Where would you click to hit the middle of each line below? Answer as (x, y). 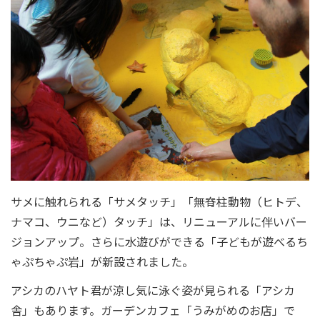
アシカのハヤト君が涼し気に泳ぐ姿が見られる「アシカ (153, 290)
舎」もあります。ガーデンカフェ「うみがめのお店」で (153, 310)
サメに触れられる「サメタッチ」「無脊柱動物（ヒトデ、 (159, 201)
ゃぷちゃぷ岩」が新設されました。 (102, 261)
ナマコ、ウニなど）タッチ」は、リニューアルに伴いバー (159, 221)
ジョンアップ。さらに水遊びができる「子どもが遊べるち (159, 241)
